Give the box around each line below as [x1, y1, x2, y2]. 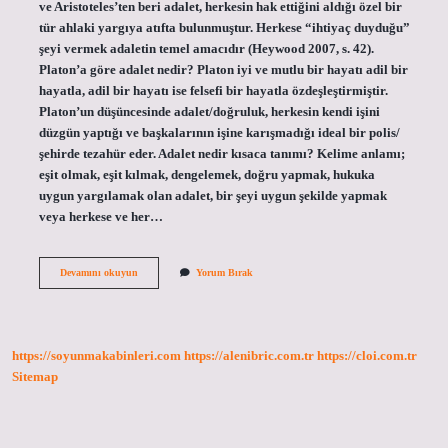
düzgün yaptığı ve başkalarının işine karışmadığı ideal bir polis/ [38, 125, 400, 140]
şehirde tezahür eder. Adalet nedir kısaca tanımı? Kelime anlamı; [38, 146, 405, 161]
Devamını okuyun [59, 266, 138, 278]
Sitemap [12, 370, 58, 385]
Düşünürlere [136, 265, 191, 277]
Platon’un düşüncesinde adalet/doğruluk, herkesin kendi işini [38, 104, 380, 119]
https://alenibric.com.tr [184, 349, 314, 364]
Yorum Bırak [195, 266, 253, 278]
